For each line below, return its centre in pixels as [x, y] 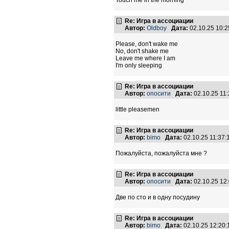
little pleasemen [138, 110]
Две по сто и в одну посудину [158, 198]
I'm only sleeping [139, 66]
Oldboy [157, 28]
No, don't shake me [142, 51]
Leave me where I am [145, 59]
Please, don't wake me [147, 44]
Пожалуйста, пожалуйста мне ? [161, 154]
